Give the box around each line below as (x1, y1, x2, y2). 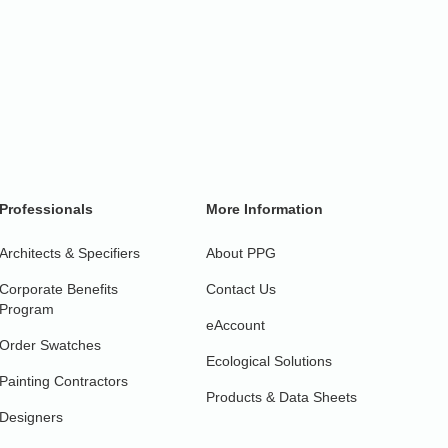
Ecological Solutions (205, 353, 332, 369)
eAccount (205, 317, 265, 333)
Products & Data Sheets (205, 389, 357, 405)
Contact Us (205, 281, 276, 297)
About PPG (205, 245, 276, 261)
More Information (205, 201, 323, 217)
